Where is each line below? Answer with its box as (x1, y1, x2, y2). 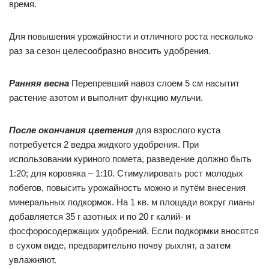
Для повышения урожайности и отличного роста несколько (9, 31, 253, 42)
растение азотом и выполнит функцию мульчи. (9, 92, 203, 103)
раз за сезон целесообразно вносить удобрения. (9, 46, 211, 56)
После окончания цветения (9, 125, 133, 136)
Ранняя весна (9, 78, 69, 89)
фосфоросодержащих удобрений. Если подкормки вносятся (9, 226, 259, 237)
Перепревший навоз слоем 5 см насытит (69, 78, 240, 89)
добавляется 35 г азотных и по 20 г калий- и (9, 211, 190, 222)
